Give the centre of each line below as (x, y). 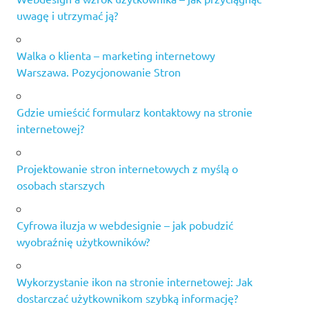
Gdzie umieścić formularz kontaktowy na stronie (134, 112)
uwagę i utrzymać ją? (67, 16)
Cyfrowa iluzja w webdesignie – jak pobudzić (125, 225)
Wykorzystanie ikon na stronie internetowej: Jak (134, 282)
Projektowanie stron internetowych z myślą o (127, 169)
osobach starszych (61, 185)
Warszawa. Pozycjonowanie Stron (99, 72)
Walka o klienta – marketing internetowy (116, 56)
